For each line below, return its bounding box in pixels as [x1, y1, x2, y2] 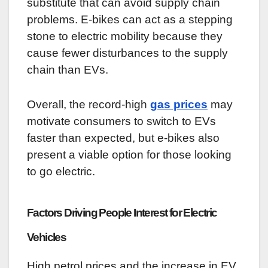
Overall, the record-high [27, 98, 150, 111]
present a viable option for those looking [27, 148, 232, 162]
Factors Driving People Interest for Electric [27, 206, 217, 220]
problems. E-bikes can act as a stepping [27, 13, 233, 26]
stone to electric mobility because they [27, 30, 223, 43]
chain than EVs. [27, 63, 108, 77]
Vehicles [27, 231, 66, 244]
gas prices [150, 98, 208, 111]
